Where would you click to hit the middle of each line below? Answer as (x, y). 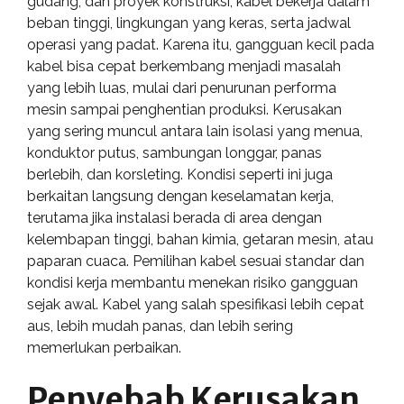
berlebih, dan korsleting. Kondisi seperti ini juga (180, 174)
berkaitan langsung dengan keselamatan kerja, (180, 196)
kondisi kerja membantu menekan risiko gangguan (193, 282)
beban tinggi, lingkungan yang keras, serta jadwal (189, 23)
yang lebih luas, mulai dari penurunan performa (182, 87)
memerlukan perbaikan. (104, 347)
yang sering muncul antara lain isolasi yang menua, (195, 131)
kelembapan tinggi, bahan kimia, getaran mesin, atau (200, 239)
